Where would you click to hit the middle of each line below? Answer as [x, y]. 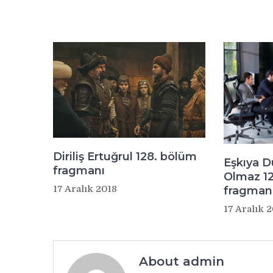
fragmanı [79, 170]
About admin [182, 261]
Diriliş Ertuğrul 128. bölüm [125, 156]
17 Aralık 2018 [85, 189]
